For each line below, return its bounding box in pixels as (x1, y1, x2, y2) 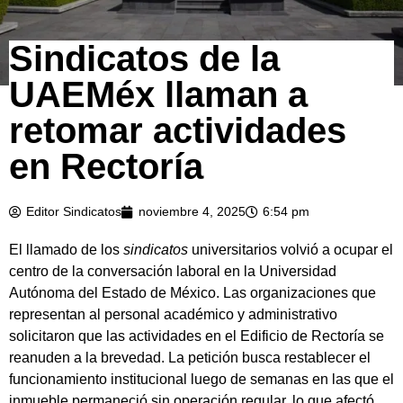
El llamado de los (9, 242, 123, 258)
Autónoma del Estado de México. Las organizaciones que (9, 285, 376, 301)
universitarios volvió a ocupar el (188, 242, 393, 258)
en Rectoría (9, 147, 203, 187)
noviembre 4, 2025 (139, 204, 246, 219)
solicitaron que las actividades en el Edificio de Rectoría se (9, 328, 384, 345)
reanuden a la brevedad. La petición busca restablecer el (9, 350, 371, 366)
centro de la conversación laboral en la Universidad (9, 264, 336, 280)
